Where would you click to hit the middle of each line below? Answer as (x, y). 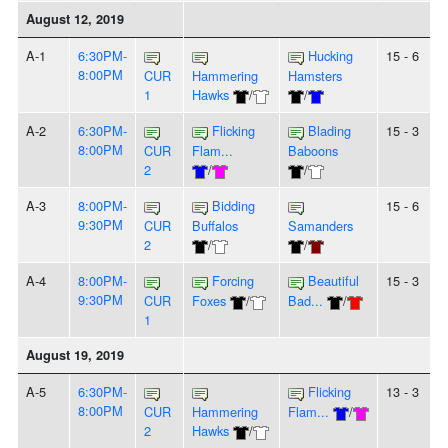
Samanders (320, 226)
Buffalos (215, 226)
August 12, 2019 (75, 19)
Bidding (233, 206)
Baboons (313, 151)
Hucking (330, 56)
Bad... (305, 301)
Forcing (233, 281)
